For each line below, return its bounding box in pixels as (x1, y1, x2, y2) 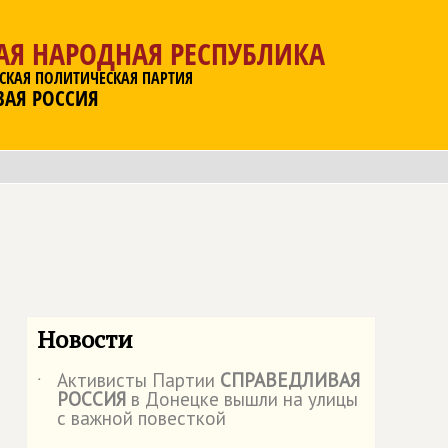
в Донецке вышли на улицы (126, 387, 358, 411)
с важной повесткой (57, 406, 226, 430)
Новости (37, 323, 133, 355)
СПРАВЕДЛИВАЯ (220, 368, 360, 392)
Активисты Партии (57, 368, 220, 392)
